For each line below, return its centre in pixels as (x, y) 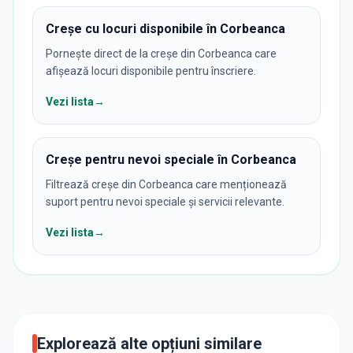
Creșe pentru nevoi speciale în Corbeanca (171, 160)
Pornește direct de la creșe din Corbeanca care (161, 54)
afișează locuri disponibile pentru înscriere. (151, 71)
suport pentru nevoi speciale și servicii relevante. (165, 202)
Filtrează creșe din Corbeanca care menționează (166, 184)
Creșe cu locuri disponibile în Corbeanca (165, 29)
